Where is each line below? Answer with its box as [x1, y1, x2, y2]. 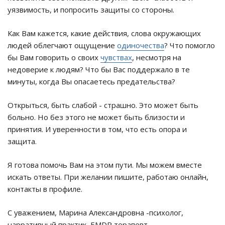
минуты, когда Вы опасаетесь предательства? [8, 76, 175, 87]
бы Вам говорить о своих [8, 52, 100, 63]
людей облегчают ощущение [8, 40, 117, 51]
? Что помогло [164, 40, 215, 51]
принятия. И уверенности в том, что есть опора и [8, 124, 187, 135]
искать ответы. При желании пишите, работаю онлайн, [8, 172, 208, 182]
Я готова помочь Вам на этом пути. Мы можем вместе [8, 160, 202, 170]
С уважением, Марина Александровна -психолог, [8, 207, 183, 218]
